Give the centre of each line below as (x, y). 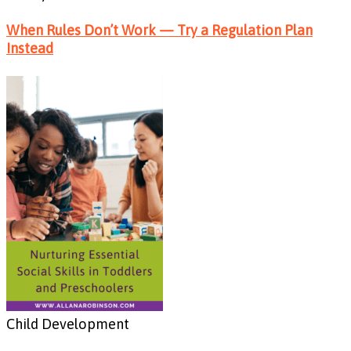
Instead (30, 48)
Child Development (68, 324)
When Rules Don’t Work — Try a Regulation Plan (159, 30)
